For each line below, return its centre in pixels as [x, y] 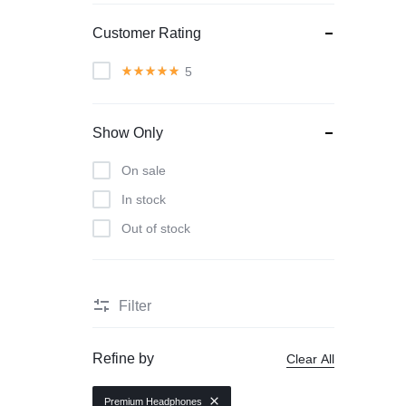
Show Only [128, 133]
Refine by [123, 358]
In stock [144, 199]
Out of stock [156, 228]
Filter [135, 305]
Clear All [311, 358]
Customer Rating [147, 33]
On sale [144, 170]
